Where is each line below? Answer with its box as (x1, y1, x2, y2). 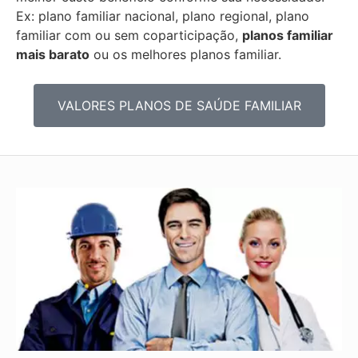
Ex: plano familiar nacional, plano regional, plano (16, 8, 309, 25)
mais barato (16, 46, 89, 63)
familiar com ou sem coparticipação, (16, 27, 242, 44)
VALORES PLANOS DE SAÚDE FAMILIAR (57, 97, 301, 113)
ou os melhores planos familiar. (89, 46, 281, 63)
